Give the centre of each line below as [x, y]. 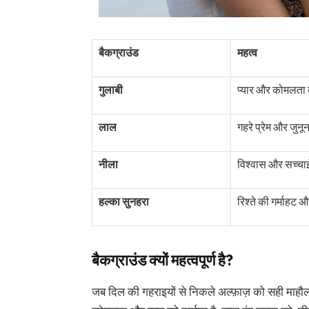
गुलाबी [110, 90]
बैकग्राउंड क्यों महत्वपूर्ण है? [162, 260]
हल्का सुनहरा [123, 202]
